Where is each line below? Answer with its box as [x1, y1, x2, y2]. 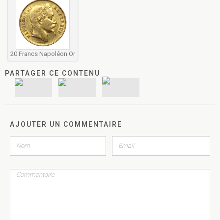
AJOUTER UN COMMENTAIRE [10, 120, 122, 128]
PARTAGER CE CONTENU [5, 69, 100, 77]
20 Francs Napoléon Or [10, 50, 75, 57]
